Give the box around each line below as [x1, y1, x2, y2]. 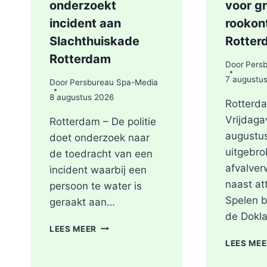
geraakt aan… [49, 195, 115, 208]
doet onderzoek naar [49, 131, 150, 144]
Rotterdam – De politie [49, 115, 156, 128]
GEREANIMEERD [96, 233, 164, 243]
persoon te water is [49, 179, 142, 192]
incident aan [49, 16, 121, 31]
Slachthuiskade [49, 34, 139, 49]
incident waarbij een [49, 163, 147, 176]
